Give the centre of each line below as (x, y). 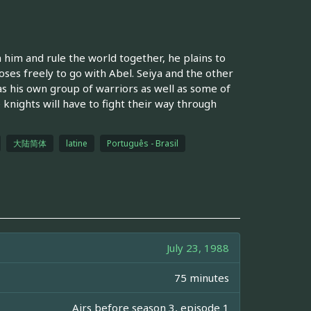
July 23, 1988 (198, 247)
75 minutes (202, 277)
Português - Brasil (142, 143)
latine (76, 143)
